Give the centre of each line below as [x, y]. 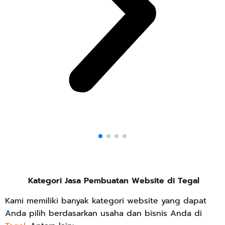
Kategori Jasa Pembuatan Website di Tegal [114, 181]
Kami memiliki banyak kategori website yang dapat [106, 201]
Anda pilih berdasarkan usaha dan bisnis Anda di [103, 213]
